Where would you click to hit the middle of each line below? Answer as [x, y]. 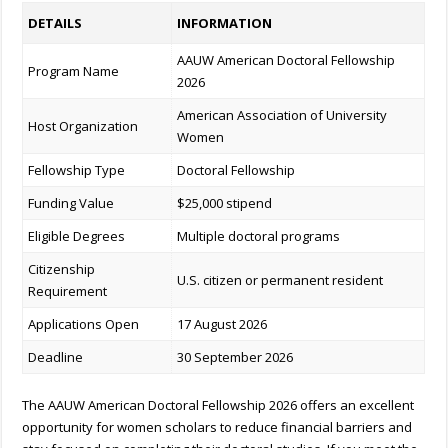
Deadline [56, 357]
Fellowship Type [77, 170]
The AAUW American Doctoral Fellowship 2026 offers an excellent [218, 404]
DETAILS [55, 23]
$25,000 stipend [225, 203]
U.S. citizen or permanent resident [280, 280]
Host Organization [83, 126]
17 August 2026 [222, 324]
